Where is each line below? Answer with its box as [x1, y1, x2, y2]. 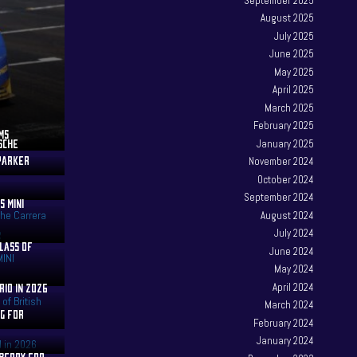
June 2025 [269, 47, 315, 61]
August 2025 [261, 11, 315, 25]
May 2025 [274, 65, 315, 79]
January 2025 [257, 136, 315, 151]
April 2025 [273, 83, 315, 97]
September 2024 [244, 190, 315, 205]
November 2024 [249, 155, 315, 169]
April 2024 [273, 280, 315, 294]
